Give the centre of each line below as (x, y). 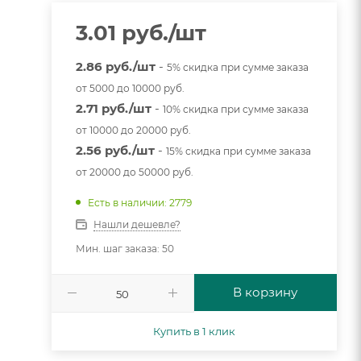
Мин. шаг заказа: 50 (124, 248)
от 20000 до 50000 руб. (134, 172)
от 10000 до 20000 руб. (133, 130)
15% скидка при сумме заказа (238, 151)
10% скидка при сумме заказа (235, 109)
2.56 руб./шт (115, 150)
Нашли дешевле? (137, 224)
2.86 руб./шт (115, 66)
